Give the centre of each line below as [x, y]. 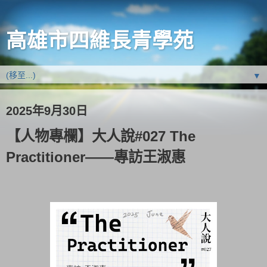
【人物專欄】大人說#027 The [101, 136]
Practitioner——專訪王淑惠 [96, 157]
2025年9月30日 [47, 111]
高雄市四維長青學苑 [100, 41]
